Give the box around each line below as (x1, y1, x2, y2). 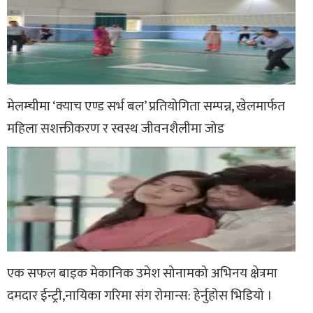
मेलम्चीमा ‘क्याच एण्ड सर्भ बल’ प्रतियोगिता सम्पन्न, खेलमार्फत (7, 95, 285, 118)
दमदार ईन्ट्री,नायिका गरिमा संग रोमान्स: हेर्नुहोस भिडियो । (7, 284, 272, 307)
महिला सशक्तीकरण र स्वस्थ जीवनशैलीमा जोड (7, 117, 224, 140)
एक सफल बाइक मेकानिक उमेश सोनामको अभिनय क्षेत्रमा (7, 262, 277, 285)
